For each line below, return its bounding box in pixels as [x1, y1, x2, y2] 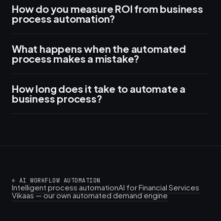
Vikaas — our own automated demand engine [12, 190, 168, 200]
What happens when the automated [12, 42, 186, 55]
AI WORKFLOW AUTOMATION [19, 177, 101, 184]
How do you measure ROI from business [12, 2, 203, 15]
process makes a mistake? [12, 52, 140, 65]
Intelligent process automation [12, 183, 118, 192]
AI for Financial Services [118, 183, 199, 192]
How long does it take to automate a [12, 82, 185, 95]
